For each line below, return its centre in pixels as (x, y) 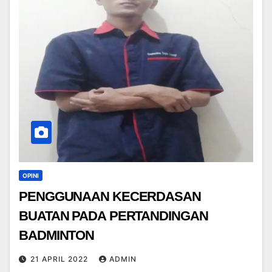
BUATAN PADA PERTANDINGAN (114, 216)
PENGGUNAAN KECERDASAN (110, 197)
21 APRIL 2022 (60, 259)
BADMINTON (57, 236)
